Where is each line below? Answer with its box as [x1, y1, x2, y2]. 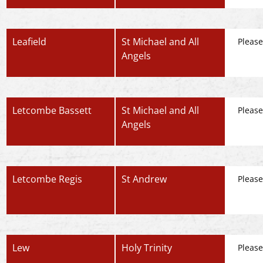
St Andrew [122, 173, 167, 186]
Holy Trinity [122, 241, 173, 254]
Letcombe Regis [12, 173, 82, 186]
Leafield [12, 35, 46, 48]
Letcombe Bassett [12, 104, 92, 117]
